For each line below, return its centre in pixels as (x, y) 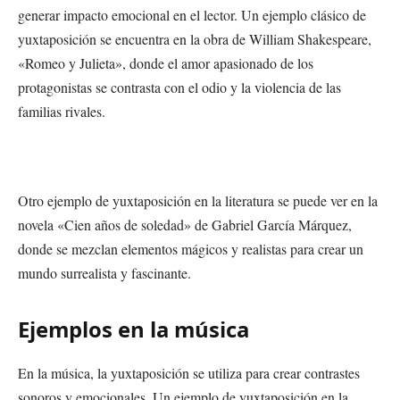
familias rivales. (62, 111)
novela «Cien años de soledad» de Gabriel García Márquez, (185, 224)
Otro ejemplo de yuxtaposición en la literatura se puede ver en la (198, 200)
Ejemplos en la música (133, 329)
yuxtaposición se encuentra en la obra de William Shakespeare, (195, 38)
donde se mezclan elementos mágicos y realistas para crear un (191, 248)
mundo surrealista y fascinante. (104, 272)
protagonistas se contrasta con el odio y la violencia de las (179, 87)
